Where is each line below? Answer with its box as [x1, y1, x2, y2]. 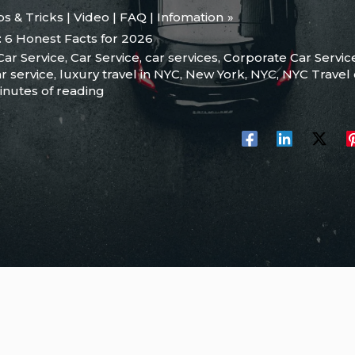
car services [145, 50, 218, 66]
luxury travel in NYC [59, 67, 180, 82]
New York [185, 67, 245, 82]
